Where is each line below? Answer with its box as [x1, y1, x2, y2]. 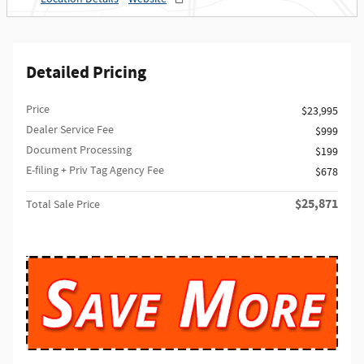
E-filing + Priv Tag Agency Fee [26, 162, 164, 178]
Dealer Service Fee [26, 122, 114, 137]
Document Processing [26, 142, 132, 158]
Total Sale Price [26, 197, 100, 212]
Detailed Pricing [26, 61, 146, 84]
